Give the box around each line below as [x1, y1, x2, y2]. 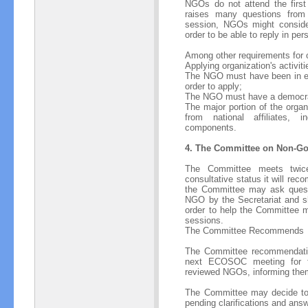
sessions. [185, 214, 224, 225]
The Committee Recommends [185, 225, 305, 236]
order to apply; [185, 80, 243, 91]
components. [185, 122, 237, 133]
